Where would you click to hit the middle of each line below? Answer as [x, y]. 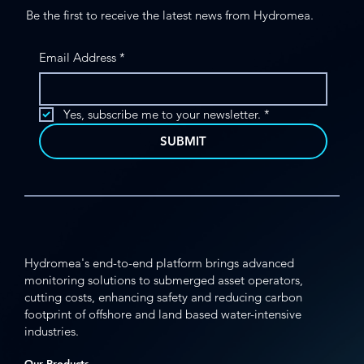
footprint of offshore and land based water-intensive [163, 314]
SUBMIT [183, 141]
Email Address [77, 57]
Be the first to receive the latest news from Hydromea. [170, 15]
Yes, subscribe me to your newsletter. [162, 114]
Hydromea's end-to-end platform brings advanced [159, 262]
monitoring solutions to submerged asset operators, [164, 279]
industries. [52, 331]
